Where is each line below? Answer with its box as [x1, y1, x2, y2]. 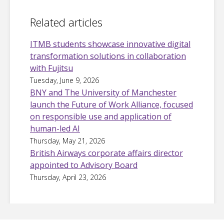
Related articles [30, 14, 102, 30]
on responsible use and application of [30, 111, 171, 122]
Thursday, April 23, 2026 [30, 172, 106, 182]
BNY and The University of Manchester [30, 87, 176, 98]
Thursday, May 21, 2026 [30, 136, 105, 146]
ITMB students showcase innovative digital [30, 38, 190, 50]
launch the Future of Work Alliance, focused [30, 99, 193, 110]
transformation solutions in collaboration [30, 50, 186, 62]
